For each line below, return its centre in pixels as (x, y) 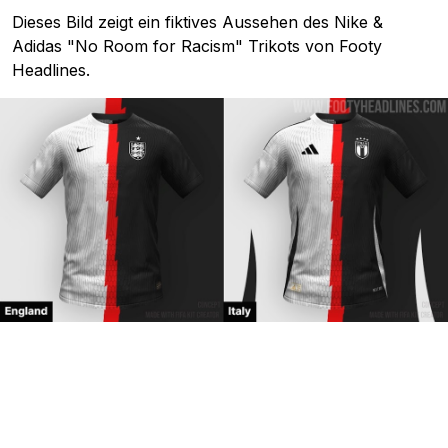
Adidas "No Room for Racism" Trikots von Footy (197, 46)
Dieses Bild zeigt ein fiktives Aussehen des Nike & (197, 22)
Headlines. (51, 70)
